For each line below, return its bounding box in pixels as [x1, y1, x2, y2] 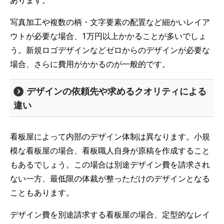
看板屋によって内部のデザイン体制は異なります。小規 [10, 130, 210, 142]
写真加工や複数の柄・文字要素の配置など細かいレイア [10, 16, 210, 28]
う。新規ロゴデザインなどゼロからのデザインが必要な [10, 44, 210, 56]
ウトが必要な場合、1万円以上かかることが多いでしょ [10, 30, 206, 42]
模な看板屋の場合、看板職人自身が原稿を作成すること [10, 144, 210, 156]
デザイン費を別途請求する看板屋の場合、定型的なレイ [10, 208, 210, 220]
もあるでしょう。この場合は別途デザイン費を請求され [10, 158, 210, 170]
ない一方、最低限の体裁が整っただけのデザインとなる [10, 172, 210, 184]
